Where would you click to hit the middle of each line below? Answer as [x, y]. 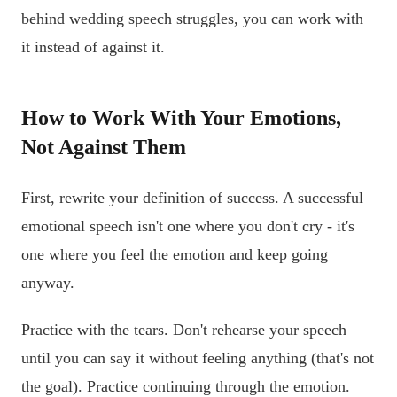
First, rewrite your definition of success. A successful [192, 197]
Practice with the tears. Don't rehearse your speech [184, 330]
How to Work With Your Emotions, [181, 117]
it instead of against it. [93, 47]
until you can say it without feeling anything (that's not [198, 358]
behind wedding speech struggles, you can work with [192, 18]
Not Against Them [104, 147]
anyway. [48, 282]
